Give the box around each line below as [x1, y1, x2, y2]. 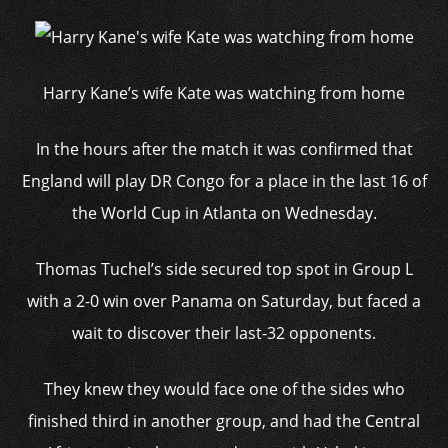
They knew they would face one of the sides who [43, 378, 405, 401]
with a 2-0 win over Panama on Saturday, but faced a [27, 290, 421, 313]
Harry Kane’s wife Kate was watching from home [43, 82, 405, 105]
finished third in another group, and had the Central [28, 410, 420, 433]
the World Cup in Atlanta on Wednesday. [71, 202, 377, 225]
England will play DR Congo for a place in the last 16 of [21, 170, 427, 193]
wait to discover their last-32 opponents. [72, 322, 376, 345]
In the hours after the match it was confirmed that [35, 138, 413, 161]
